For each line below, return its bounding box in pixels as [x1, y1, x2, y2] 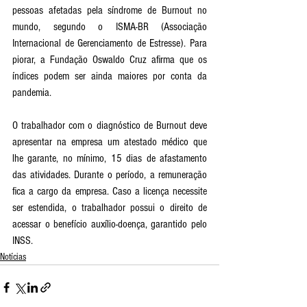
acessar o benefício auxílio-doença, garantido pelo [12, 217, 207, 230]
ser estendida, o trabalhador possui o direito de [12, 201, 207, 214]
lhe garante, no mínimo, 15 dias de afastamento [12, 151, 207, 164]
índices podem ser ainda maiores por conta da [12, 69, 207, 82]
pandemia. [12, 86, 51, 99]
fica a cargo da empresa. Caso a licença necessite [12, 184, 207, 197]
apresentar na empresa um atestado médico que [12, 135, 207, 148]
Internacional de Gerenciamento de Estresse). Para [12, 36, 207, 49]
